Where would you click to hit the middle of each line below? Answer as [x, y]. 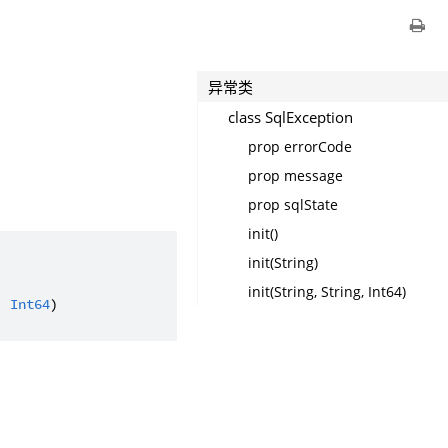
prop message [295, 175]
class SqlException [290, 117]
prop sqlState [292, 204]
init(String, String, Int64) [326, 291]
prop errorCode [299, 146]
